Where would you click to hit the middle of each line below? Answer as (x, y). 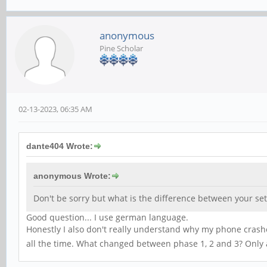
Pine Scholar (121, 49)
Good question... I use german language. (107, 218)
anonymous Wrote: (72, 176)
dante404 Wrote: (60, 146)
